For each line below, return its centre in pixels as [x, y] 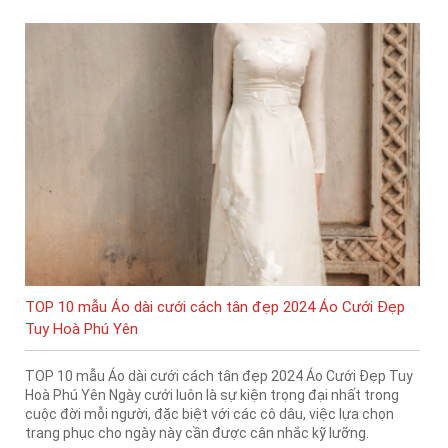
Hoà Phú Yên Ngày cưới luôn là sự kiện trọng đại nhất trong [212, 395]
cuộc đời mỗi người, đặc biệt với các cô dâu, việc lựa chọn [209, 414]
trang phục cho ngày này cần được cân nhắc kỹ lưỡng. [197, 433]
